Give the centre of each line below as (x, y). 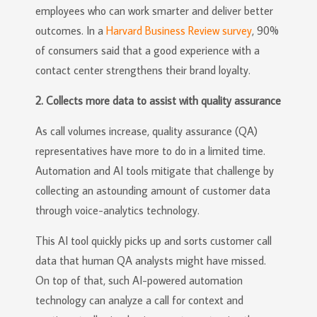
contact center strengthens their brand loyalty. (143, 70)
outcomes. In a (71, 30)
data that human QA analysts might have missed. (151, 260)
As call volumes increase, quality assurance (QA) (146, 131)
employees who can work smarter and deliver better (154, 11)
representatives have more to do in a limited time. (150, 151)
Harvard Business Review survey (179, 30)
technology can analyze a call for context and (139, 300)
